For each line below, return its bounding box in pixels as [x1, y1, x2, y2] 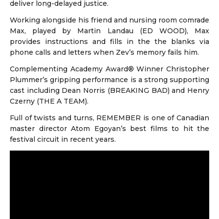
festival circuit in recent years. [10, 134, 116, 144]
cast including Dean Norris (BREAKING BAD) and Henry [10, 86, 209, 95]
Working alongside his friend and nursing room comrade [10, 15, 209, 24]
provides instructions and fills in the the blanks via [10, 37, 209, 46]
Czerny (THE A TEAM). [10, 96, 88, 106]
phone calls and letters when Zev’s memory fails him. [10, 47, 199, 57]
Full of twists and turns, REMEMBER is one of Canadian [10, 113, 209, 122]
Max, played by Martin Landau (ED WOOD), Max [10, 26, 209, 35]
